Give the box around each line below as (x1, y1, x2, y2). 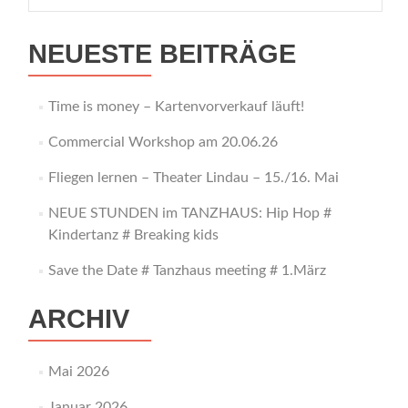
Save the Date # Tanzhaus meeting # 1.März (47, 263, 326, 278)
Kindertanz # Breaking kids (47, 228, 219, 242)
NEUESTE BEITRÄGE (28, 39, 296, 68)
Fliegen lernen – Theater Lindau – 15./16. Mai (47, 170, 339, 185)
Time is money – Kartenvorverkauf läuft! (47, 99, 304, 114)
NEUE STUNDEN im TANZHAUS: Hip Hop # (47, 206, 331, 220)
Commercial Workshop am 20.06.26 (47, 135, 278, 149)
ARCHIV (28, 304, 129, 333)
